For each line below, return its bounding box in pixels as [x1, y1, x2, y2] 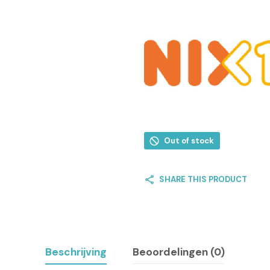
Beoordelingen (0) [133, 245, 225, 259]
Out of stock [164, 136, 214, 146]
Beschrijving [45, 245, 107, 259]
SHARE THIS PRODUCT [159, 174, 247, 185]
